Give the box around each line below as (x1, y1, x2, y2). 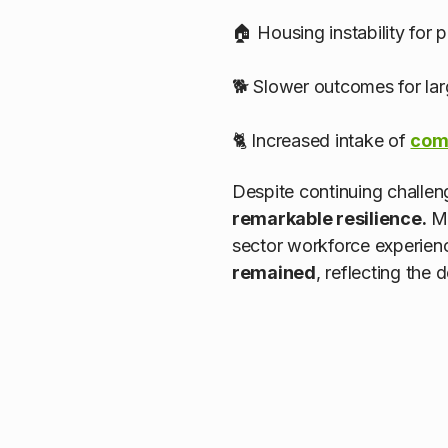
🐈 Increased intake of (232, 130, 411, 152)
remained (232, 261, 316, 283)
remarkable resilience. (232, 207, 427, 229)
